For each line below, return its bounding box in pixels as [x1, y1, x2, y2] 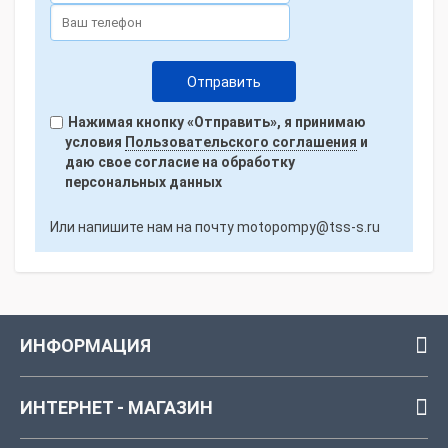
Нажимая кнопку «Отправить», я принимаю [65, 114, 366, 130]
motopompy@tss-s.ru [237, 219, 380, 235]
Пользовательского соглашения [125, 134, 357, 150]
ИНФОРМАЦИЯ [20, 335, 151, 356]
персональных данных [65, 174, 222, 190]
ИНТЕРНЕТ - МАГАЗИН [20, 397, 213, 418]
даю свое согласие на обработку [65, 154, 295, 170]
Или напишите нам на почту [50, 219, 237, 235]
